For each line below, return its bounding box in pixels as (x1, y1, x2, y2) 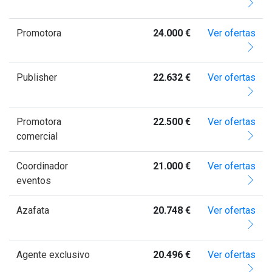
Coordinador (16, 160, 68, 172)
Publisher (16, 71, 57, 83)
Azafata (16, 204, 49, 216)
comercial (16, 130, 58, 142)
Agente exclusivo (16, 248, 90, 260)
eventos (16, 174, 51, 186)
